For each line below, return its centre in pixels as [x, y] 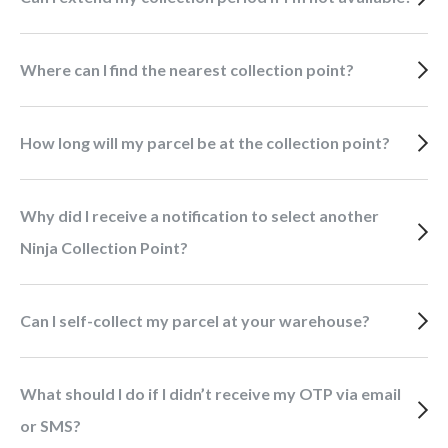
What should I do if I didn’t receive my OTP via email [28, 393]
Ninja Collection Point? [104, 247]
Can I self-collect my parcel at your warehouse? [200, 320]
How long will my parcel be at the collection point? [211, 142]
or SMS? [50, 425]
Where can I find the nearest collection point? [195, 69]
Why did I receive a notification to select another [28, 215]
